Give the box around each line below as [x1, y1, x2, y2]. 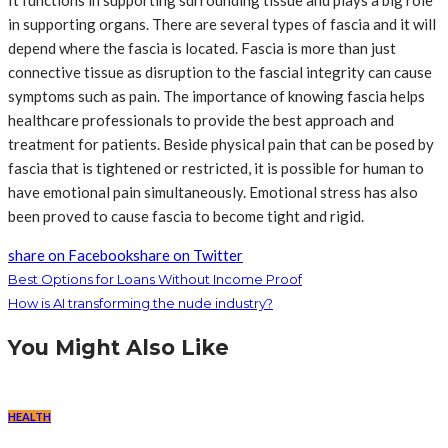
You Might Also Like [8, 335, 229, 361]
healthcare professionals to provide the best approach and [8, 111, 394, 130]
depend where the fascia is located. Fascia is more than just [8, 39, 396, 58]
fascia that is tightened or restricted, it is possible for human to [8, 159, 424, 178]
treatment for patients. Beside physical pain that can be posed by [8, 135, 434, 154]
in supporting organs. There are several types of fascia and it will [8, 15, 436, 34]
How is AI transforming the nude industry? [8, 295, 273, 312]
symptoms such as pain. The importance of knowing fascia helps [8, 87, 425, 106]
